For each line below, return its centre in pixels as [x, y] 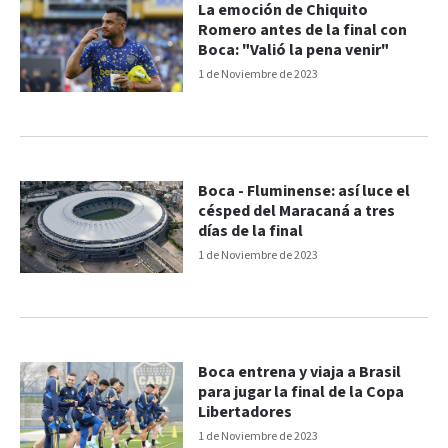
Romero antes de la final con [303, 31]
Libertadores [245, 412]
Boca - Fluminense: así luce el [304, 192]
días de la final [251, 232]
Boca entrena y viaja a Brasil [300, 372]
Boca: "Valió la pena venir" [294, 51]
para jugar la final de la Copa [301, 392]
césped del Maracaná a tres [297, 212]
